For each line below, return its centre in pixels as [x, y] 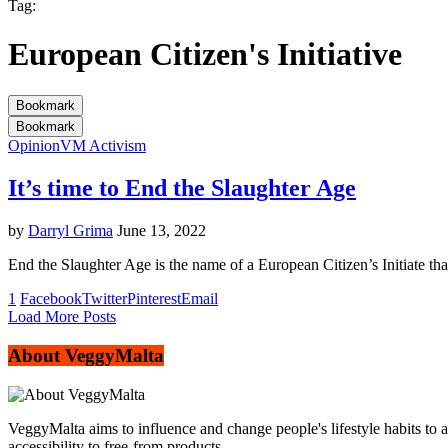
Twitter [104, 298]
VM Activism [103, 145]
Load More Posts [62, 316]
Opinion [34, 145]
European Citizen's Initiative [205, 54]
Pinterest [154, 298]
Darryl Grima [70, 230]
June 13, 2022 [161, 230]
